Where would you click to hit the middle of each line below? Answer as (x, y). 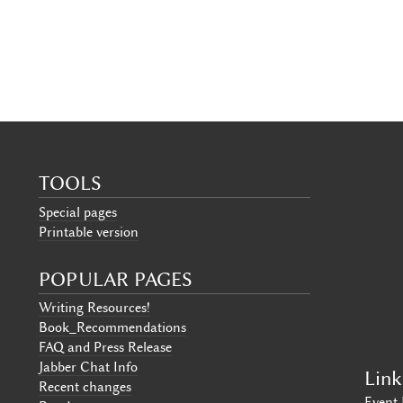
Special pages (77, 212)
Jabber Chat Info (88, 367)
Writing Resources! (94, 308)
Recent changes (85, 387)
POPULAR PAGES (115, 279)
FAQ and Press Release (105, 347)
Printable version (88, 232)
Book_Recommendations (112, 327)
